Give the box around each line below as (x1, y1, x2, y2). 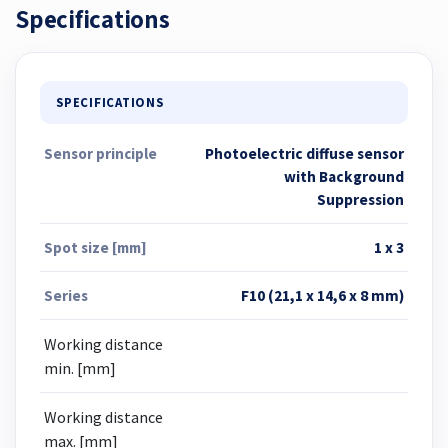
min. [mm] (44, 357, 116, 378)
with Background (284, 166, 404, 186)
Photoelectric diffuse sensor (205, 143, 404, 163)
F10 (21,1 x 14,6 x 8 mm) (241, 285, 404, 305)
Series (44, 285, 88, 305)
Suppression (317, 189, 404, 209)
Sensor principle (44, 143, 157, 163)
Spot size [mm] (44, 237, 147, 257)
